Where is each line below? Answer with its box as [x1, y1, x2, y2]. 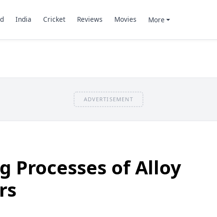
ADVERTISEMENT [83, 95, 134, 103]
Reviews [77, 15, 103, 24]
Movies [114, 15, 137, 24]
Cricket [43, 15, 65, 24]
